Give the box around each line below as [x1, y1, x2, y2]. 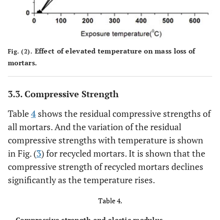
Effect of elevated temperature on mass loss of [32, 46, 195, 56]
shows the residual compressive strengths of [36, 108, 211, 120]
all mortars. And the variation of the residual [8, 121, 181, 133]
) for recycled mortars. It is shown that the [41, 147, 205, 160]
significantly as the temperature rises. [8, 174, 155, 186]
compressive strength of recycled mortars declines [8, 161, 203, 173]
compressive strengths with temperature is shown [8, 134, 203, 146]
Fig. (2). [8, 48, 33, 55]
